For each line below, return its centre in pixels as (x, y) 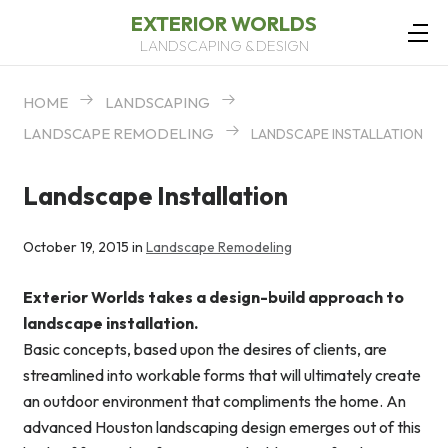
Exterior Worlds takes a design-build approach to (213, 297)
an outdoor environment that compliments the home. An (214, 401)
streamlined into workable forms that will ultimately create (222, 375)
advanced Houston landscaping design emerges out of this (222, 427)
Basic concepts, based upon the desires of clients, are (205, 349)
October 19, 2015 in (84, 247)
